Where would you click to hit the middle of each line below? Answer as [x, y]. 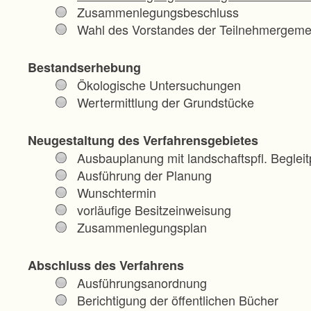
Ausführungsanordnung [142, 282]
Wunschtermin [117, 192]
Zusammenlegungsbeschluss [158, 11]
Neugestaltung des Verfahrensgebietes [143, 140]
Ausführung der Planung [144, 175]
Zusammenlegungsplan [142, 227]
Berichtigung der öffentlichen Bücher [178, 300]
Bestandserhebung [84, 67]
